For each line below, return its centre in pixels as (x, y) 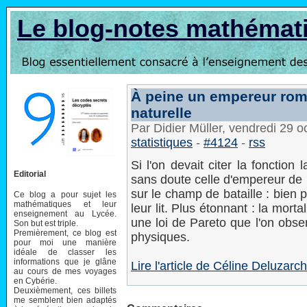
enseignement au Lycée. (65, 213)
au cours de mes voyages (65, 271)
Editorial (30, 174)
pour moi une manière (65, 242)
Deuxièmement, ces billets (65, 290)
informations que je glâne (65, 261)
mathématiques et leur (65, 204)
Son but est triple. (46, 223)
